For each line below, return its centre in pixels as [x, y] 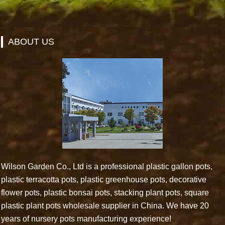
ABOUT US [31, 42]
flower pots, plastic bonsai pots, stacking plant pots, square [105, 193]
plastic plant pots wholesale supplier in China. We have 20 [105, 206]
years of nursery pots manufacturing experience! [86, 219]
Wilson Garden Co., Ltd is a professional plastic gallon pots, [107, 167]
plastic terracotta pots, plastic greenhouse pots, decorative [104, 180]
